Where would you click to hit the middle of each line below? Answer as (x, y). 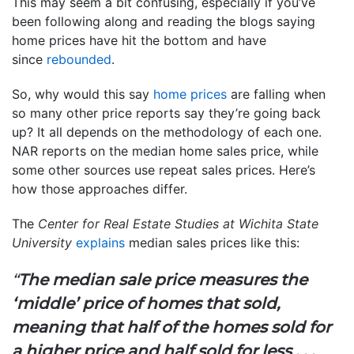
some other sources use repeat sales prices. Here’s (164, 169)
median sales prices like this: (212, 242)
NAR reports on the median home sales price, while (165, 151)
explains (100, 242)
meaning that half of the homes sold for (171, 327)
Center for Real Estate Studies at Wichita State (178, 223)
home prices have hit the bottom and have (139, 40)
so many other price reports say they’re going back (166, 113)
